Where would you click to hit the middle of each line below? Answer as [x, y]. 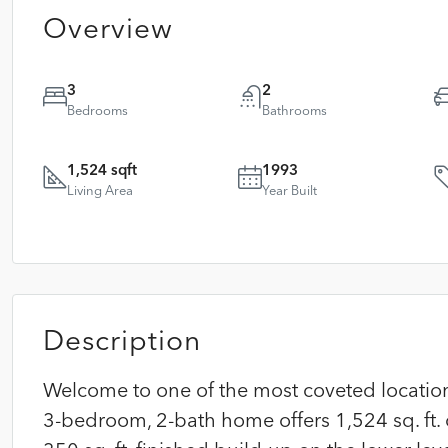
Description [122, 340]
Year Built [290, 190]
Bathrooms [295, 110]
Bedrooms [97, 110]
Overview [108, 28]
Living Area [100, 190]
